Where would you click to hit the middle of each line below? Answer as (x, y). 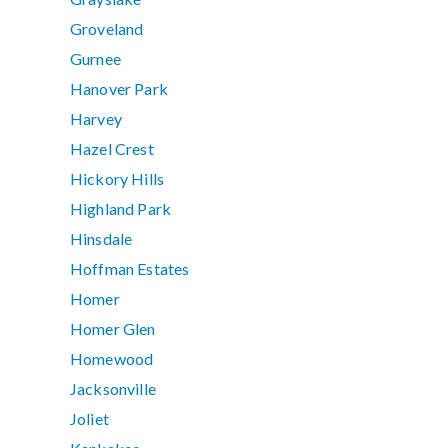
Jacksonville (113, 389)
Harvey (96, 119)
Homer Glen (113, 329)
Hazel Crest (112, 149)
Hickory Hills (117, 179)
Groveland (107, 29)
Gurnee (95, 59)
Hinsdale (101, 239)
